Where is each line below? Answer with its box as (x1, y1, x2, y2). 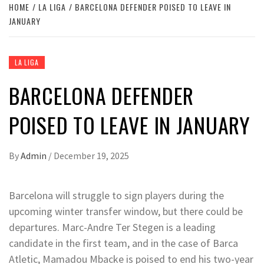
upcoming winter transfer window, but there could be (9, 204, 243, 218)
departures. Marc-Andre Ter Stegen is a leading (9, 220, 216, 234)
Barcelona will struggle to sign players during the (9, 189, 224, 202)
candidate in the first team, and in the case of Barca (9, 236, 238, 250)
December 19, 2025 (54, 150, 129, 161)
